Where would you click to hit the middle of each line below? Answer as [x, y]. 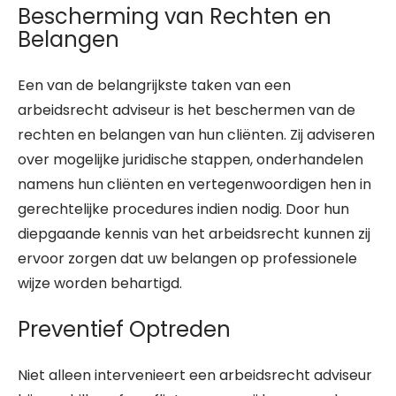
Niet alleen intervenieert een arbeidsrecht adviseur [195, 375]
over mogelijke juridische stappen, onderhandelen [190, 160]
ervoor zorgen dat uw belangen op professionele [187, 259]
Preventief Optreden [124, 329]
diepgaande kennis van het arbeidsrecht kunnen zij [194, 234]
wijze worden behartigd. [100, 283]
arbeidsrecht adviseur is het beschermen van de [187, 110]
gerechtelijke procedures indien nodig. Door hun [183, 209]
